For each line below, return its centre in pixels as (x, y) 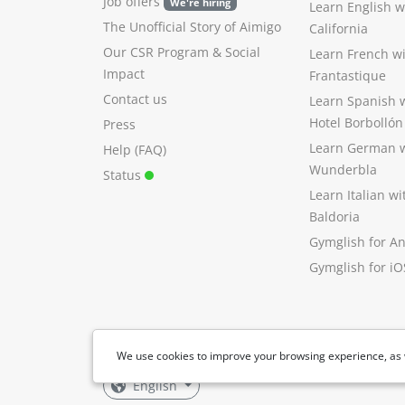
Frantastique (348, 75)
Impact (124, 74)
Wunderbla (343, 170)
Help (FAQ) (135, 150)
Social (243, 52)
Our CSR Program (156, 52)
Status (124, 175)
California (339, 28)
